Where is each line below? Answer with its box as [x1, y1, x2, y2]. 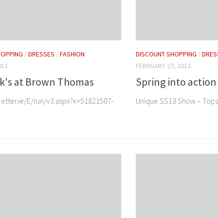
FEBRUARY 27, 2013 [136, 61, 191, 71]
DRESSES [28, 50, 54, 59]
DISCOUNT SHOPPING [136, 50, 197, 59]
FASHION [60, 50, 85, 59]
